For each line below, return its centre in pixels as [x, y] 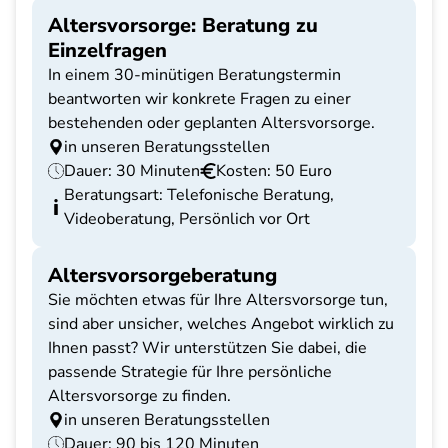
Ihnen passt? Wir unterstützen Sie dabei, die [207, 348]
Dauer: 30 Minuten [132, 171]
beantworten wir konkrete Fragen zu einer [199, 99]
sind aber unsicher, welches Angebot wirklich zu [221, 324]
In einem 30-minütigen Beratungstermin [194, 75]
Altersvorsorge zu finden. [139, 396]
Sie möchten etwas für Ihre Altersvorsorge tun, [218, 300]
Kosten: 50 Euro [274, 171]
